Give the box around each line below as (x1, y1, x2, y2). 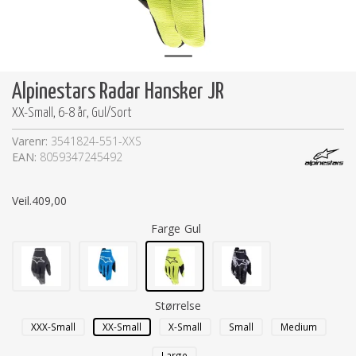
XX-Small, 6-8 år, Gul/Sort (12, 106, 132, 120)
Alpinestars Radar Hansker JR (12, 81, 224, 103)
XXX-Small (31, 320, 75, 333)
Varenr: (12, 133, 51, 149)
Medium (281, 320, 317, 333)
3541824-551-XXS (51, 133, 141, 149)
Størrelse (155, 298, 201, 313)
